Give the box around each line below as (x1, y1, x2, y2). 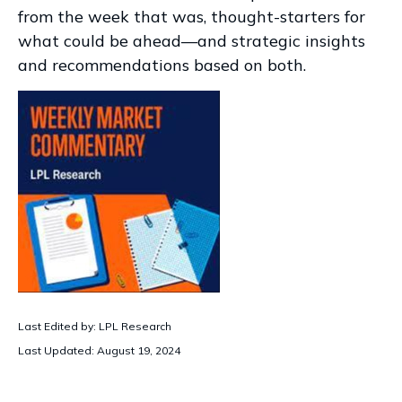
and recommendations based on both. (18, 55, 306, 75)
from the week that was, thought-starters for (18, 6, 365, 27)
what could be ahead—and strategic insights (18, 31, 365, 51)
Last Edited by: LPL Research (18, 319, 171, 333)
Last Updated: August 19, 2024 (18, 344, 180, 357)
